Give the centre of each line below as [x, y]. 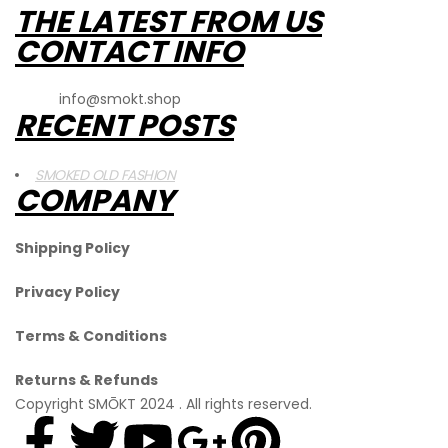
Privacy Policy [67, 291]
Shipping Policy [72, 247]
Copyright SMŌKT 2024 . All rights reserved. [165, 403]
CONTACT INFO [129, 51]
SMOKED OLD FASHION [105, 174]
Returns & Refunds [86, 379]
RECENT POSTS [124, 125]
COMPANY [94, 200]
